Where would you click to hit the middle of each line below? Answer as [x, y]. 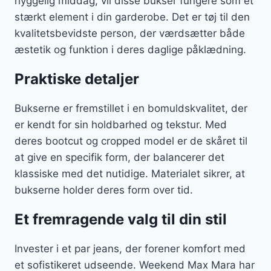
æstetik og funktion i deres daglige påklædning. [130, 49]
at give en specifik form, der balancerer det [119, 157]
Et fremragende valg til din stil [121, 219]
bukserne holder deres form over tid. [104, 190]
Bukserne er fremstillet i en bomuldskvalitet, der [131, 108]
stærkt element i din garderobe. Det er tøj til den [132, 17]
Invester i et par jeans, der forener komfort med [130, 248]
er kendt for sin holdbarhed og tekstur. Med [121, 124]
